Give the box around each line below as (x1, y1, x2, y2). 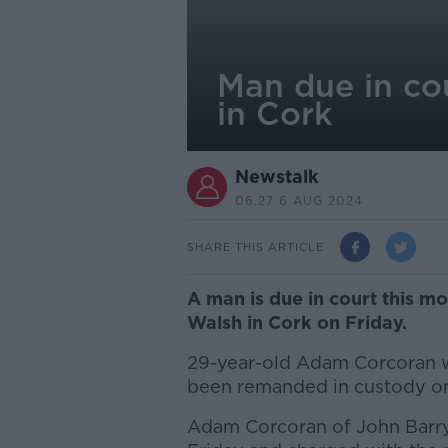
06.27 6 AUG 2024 (234, 193, 363, 208)
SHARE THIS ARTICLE (186, 239, 324, 254)
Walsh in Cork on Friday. (186, 312, 407, 333)
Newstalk (234, 166, 319, 187)
